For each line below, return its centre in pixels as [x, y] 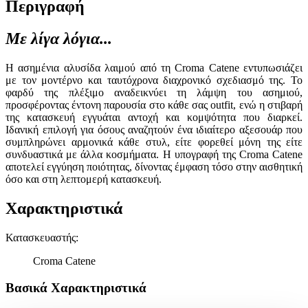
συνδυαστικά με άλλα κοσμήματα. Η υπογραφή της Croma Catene [154, 155]
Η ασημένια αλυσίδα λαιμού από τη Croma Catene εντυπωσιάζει [154, 68]
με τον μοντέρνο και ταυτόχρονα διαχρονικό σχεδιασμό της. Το [154, 80]
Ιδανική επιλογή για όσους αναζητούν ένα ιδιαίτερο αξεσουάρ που [154, 130]
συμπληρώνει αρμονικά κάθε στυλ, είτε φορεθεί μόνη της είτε [154, 142]
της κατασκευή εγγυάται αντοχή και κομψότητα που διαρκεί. [154, 118]
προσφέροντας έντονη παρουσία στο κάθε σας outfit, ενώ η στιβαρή [154, 105]
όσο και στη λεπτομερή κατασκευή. [84, 179]
